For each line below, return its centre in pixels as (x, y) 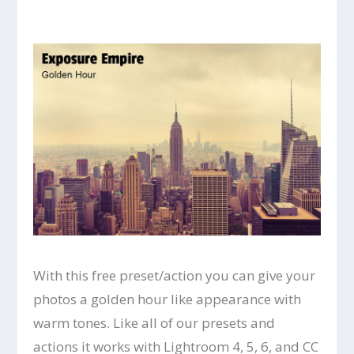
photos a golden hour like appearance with (168, 299)
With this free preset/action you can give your (175, 275)
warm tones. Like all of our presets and (154, 322)
